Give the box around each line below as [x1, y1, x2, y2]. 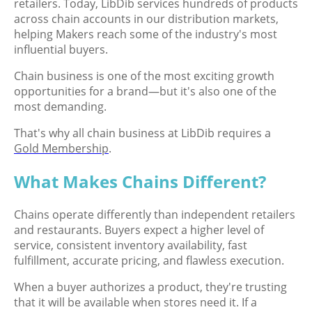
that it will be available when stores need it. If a [14, 294, 257, 310]
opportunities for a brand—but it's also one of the [14, 83, 276, 99]
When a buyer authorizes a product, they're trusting [14, 279, 287, 295]
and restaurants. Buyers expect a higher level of [14, 221, 264, 237]
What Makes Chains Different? [14, 169, 266, 193]
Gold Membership [14, 140, 109, 156]
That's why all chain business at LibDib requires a [14, 125, 271, 141]
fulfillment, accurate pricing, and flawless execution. [14, 252, 284, 268]
